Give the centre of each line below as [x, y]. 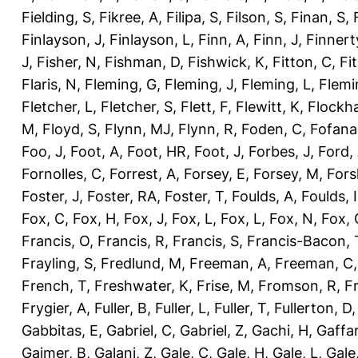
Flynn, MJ [137, 129]
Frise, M [223, 285]
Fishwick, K [226, 62]
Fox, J [144, 218]
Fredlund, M [141, 263]
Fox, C [43, 218]
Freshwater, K [141, 285]
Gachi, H [280, 330]
